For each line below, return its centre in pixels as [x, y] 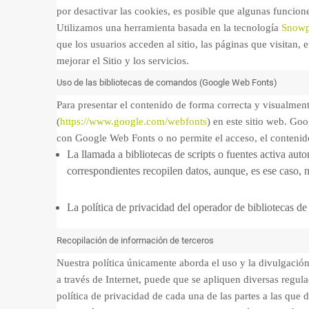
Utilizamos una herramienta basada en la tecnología [169, 28]
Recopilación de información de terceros [135, 240]
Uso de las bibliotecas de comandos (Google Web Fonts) [167, 82]
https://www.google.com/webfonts [133, 121]
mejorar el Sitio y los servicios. [123, 61]
